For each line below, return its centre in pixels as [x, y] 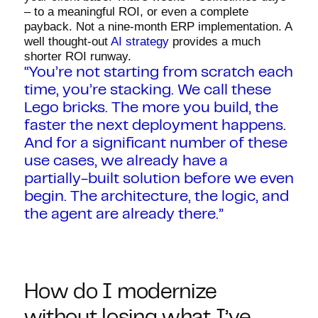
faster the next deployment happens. [155, 126]
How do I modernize [120, 293]
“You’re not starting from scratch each [158, 72]
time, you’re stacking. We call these [147, 90]
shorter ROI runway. [77, 56]
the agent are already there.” [124, 214]
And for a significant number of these [155, 143]
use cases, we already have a [126, 161]
